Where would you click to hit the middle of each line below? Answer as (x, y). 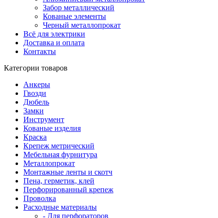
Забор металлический (79, 8)
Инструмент (44, 119)
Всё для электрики (54, 34)
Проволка (40, 198)
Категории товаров (36, 68)
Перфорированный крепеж (68, 190)
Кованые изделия (52, 128)
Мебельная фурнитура (60, 154)
